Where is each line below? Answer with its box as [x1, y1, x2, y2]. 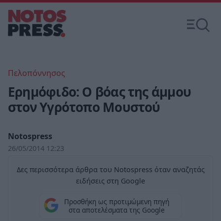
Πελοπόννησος [8, 68, 65, 78]
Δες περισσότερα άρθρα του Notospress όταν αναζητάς [16, 165, 205, 174]
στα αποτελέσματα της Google [68, 205, 165, 215]
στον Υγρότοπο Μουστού [8, 98, 160, 116]
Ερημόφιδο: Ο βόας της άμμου [8, 83, 191, 101]
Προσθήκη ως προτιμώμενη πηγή [64, 197, 169, 207]
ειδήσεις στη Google [76, 176, 145, 185]
